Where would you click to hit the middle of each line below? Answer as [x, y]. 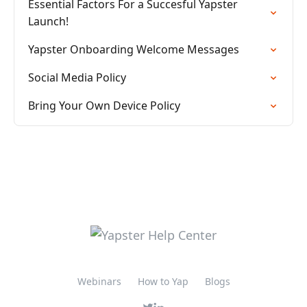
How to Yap [163, 281]
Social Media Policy [77, 77]
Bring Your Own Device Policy [104, 106]
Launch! [48, 21]
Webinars [99, 281]
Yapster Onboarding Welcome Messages [134, 49]
